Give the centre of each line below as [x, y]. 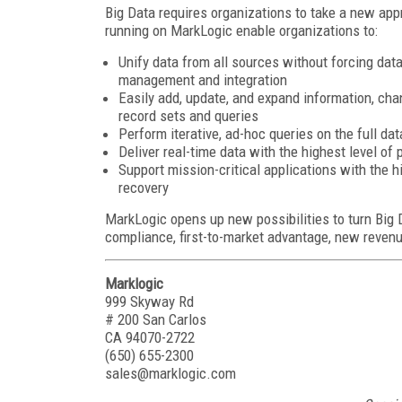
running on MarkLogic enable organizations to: [241, 30]
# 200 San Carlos [156, 319]
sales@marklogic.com [170, 373]
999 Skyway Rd [149, 301]
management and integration [203, 79]
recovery [144, 187]
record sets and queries [188, 115]
